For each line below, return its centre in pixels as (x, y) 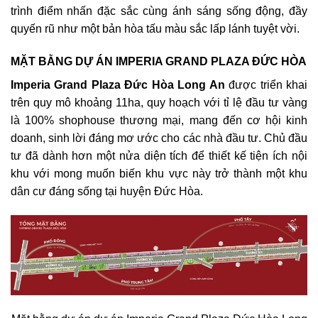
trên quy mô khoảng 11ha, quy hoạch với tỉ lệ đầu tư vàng (159, 103)
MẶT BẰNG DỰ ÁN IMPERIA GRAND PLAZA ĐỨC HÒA (159, 61)
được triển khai (266, 85)
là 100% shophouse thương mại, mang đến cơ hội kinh (159, 121)
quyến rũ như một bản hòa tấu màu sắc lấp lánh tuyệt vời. (155, 29)
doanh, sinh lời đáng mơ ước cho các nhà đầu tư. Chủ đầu (159, 138)
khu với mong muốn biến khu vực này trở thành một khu (159, 174)
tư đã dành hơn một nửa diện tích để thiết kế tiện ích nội (159, 156)
